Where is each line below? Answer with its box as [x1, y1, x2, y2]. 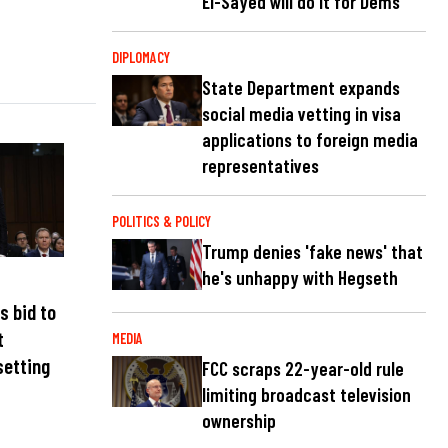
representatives [202, 154, 319, 178]
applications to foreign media [202, 128, 418, 152]
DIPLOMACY [112, 49, 170, 66]
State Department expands [202, 76, 400, 100]
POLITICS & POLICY [112, 213, 211, 231]
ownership [202, 409, 276, 433]
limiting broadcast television [202, 383, 411, 407]
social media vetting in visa [202, 102, 401, 126]
